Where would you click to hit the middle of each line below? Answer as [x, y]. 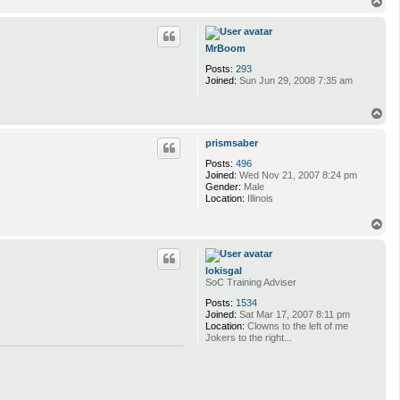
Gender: [223, 186]
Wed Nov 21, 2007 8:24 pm [297, 175]
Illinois [259, 198]
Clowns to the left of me [296, 326]
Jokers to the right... [249, 338]
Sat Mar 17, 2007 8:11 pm [293, 315]
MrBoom [225, 49]
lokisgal [224, 271]
